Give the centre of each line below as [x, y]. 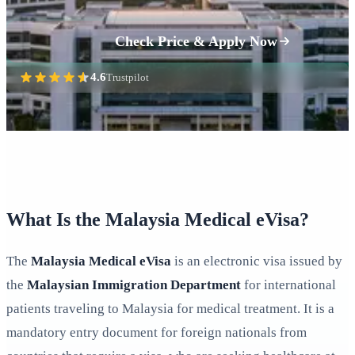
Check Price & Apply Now [196, 41]
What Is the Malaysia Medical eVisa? [158, 220]
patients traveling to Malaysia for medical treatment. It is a [170, 309]
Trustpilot [128, 77]
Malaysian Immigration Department [134, 285]
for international [288, 285]
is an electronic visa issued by [257, 261]
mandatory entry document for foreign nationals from [157, 333]
